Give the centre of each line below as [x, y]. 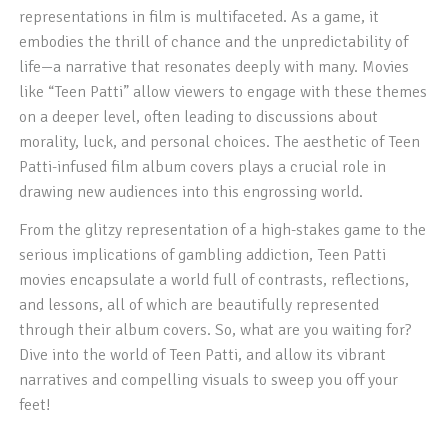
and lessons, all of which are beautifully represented [199, 305]
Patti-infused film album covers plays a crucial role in [203, 167]
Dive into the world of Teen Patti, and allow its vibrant [203, 355]
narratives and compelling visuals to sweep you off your [209, 380]
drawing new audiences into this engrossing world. [191, 192]
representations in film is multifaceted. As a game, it [199, 17]
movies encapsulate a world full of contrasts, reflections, [214, 280]
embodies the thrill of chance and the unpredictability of [214, 42]
